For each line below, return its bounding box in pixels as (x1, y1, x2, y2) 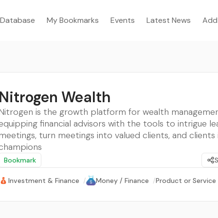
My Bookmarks (47, 15, 99, 25)
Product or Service (156, 176, 216, 185)
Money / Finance (96, 176, 149, 185)
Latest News (146, 15, 191, 25)
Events (110, 15, 135, 25)
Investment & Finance (8, 176, 79, 185)
